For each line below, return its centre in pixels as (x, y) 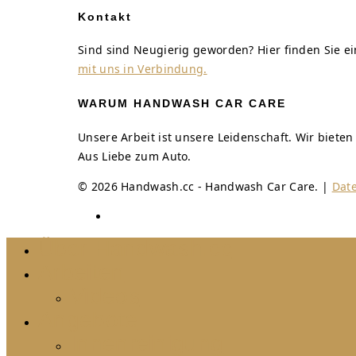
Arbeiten (81, 272)
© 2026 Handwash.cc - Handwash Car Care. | (205, 186)
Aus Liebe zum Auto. (135, 156)
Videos (105, 296)
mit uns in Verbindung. (143, 69)
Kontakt (105, 16)
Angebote (88, 319)
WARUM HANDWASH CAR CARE (182, 103)
